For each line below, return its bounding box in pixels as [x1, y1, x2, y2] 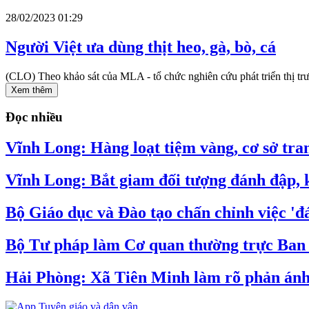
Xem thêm [11, 84, 52, 95]
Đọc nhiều [6, 110, 63, 125]
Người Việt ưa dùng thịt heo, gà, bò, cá [6, 37, 276, 56]
